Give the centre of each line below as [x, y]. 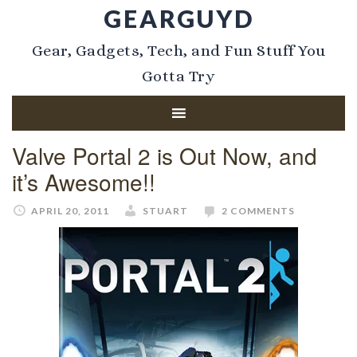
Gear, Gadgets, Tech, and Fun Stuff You [178, 51]
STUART [165, 211]
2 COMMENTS [258, 211]
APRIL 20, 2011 [70, 211]
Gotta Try [178, 76]
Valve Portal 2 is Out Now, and [165, 155]
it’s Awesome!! [84, 182]
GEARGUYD [178, 18]
